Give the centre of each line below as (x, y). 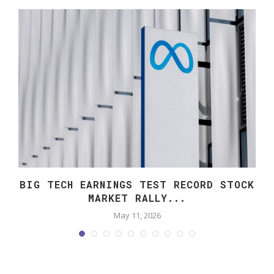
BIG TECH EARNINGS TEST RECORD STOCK (137, 184)
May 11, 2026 (137, 215)
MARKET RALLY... (137, 198)
